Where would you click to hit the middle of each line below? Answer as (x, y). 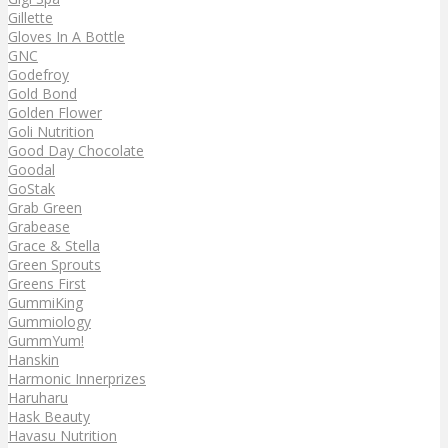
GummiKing (45, 302)
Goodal (31, 169)
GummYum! (46, 340)
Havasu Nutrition (62, 435)
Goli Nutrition (51, 131)
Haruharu (38, 397)
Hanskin (33, 359)
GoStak (31, 188)
